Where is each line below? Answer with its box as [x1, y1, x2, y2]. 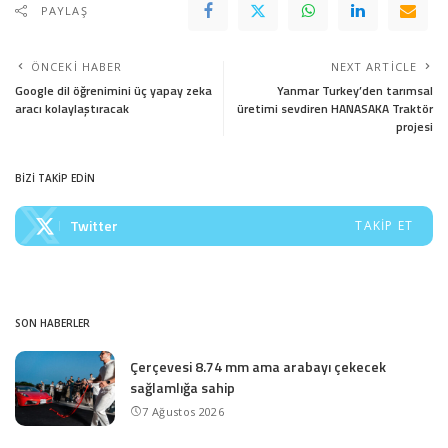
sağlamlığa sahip [130, 377, 235, 399]
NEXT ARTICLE [330, 59, 417, 75]
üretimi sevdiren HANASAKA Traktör [237, 99, 433, 119]
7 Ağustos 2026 [142, 404, 224, 420]
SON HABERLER [15, 316, 90, 331]
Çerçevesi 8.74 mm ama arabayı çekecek [130, 356, 386, 378]
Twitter [70, 215, 118, 237]
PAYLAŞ [41, 3, 88, 19]
